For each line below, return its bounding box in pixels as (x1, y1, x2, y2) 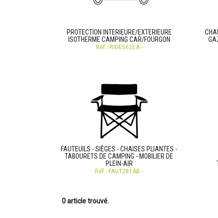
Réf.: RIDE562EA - (95, 44, 143, 51)
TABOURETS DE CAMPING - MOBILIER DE (65, 152, 173, 160)
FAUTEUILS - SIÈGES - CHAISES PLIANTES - (61, 145, 177, 153)
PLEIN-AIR (105, 160, 133, 167)
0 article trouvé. (62, 197, 109, 205)
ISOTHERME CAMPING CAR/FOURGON (68, 36, 170, 43)
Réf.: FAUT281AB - (95, 168, 143, 175)
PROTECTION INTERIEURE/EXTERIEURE (66, 28, 172, 36)
